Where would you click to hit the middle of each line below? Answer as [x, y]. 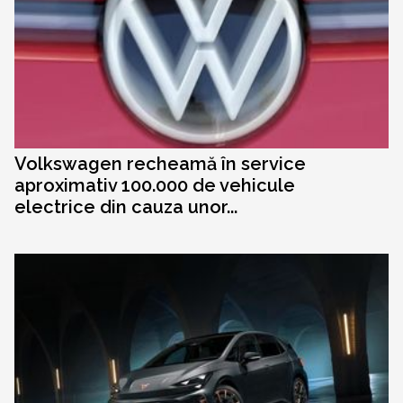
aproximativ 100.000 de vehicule [155, 186]
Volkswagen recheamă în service [160, 164]
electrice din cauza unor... [126, 207]
